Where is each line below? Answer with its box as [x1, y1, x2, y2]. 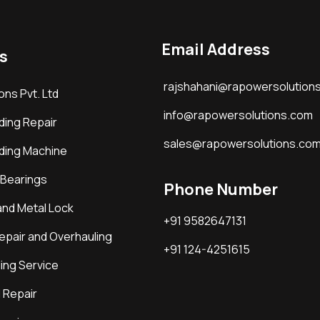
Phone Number [164, 179, 279, 200]
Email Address [161, 39, 271, 60]
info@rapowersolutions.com [164, 107, 314, 123]
